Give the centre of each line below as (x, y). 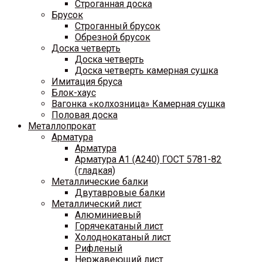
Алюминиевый (108, 215)
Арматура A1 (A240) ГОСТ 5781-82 (148, 159)
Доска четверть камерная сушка (146, 70)
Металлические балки (100, 182)
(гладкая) (95, 170)
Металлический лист (96, 204)
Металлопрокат (62, 126)
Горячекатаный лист (119, 226)
